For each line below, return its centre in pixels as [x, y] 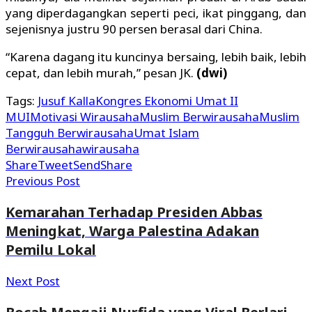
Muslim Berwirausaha [199, 117]
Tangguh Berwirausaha [70, 133]
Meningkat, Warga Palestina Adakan [132, 231]
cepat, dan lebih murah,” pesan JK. [101, 73]
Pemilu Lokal [51, 250]
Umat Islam [166, 133]
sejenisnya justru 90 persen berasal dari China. [134, 29]
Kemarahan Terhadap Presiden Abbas [134, 212]
